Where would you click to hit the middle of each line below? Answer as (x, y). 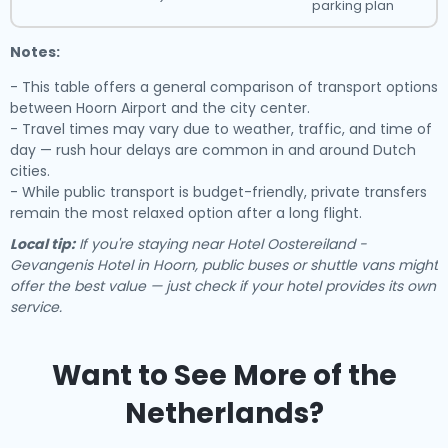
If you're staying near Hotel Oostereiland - (221, 244)
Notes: (35, 52)
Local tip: (42, 244)
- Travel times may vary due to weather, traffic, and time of (221, 129)
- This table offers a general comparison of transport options (224, 87)
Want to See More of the (224, 375)
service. (36, 307)
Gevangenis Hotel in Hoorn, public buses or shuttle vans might (224, 265)
